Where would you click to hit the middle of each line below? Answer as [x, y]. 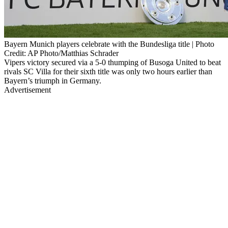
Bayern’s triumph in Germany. [53, 80]
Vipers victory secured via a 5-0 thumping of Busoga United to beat [112, 62]
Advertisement [27, 90]
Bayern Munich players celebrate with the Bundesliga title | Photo [109, 44]
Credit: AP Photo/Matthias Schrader [61, 53]
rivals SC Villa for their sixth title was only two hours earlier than [108, 71]
